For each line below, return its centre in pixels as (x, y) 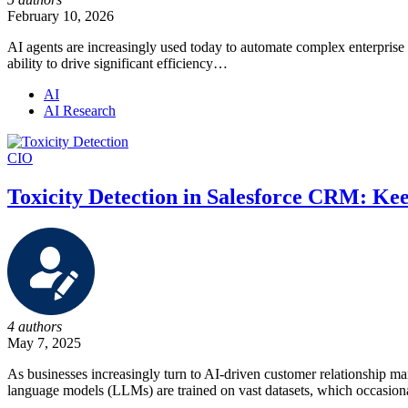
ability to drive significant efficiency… (117, 64)
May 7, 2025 (44, 343)
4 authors (35, 327)
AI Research (80, 111)
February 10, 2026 (61, 16)
